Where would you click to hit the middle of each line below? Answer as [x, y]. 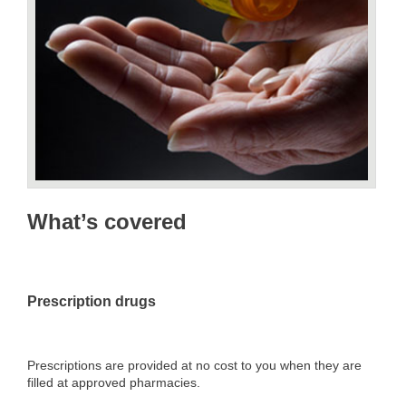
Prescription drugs [92, 302]
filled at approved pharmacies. [114, 383]
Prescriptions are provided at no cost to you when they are [194, 366]
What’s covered [107, 222]
